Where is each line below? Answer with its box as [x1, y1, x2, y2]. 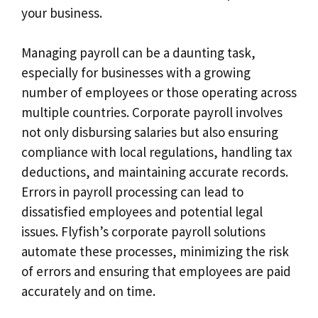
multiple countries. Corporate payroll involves [21, 104, 283, 121]
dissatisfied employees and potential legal [21, 203, 263, 221]
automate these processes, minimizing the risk [21, 243, 289, 261]
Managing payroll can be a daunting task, [21, 44, 256, 62]
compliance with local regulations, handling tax [21, 143, 292, 161]
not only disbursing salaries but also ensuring [21, 124, 278, 141]
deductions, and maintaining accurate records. [21, 163, 288, 181]
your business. [21, 4, 102, 21]
